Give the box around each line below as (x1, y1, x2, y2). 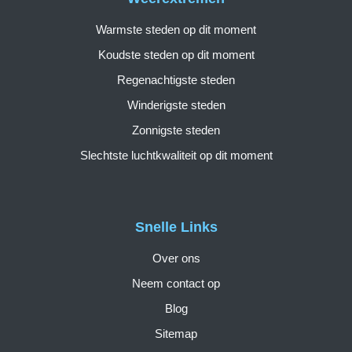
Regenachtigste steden (117, 73, 235, 87)
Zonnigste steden (132, 123, 220, 137)
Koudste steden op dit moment (97, 48, 255, 62)
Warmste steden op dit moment (96, 23, 256, 37)
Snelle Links (134, 218, 218, 235)
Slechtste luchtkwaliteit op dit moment (79, 148, 273, 163)
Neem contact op (132, 276, 220, 290)
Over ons (152, 251, 200, 265)
